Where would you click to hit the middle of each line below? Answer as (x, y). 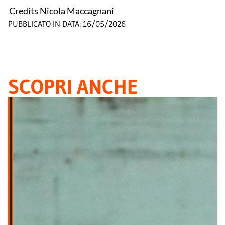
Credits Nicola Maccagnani (61, 11)
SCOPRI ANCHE (73, 87)
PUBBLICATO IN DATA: (44, 24)
